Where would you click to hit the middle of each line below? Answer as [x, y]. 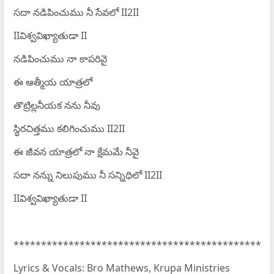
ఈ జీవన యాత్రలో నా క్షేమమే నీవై [76, 152]
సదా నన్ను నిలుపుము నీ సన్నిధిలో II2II [87, 175]
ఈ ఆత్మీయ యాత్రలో [53, 82]
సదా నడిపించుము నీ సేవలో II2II [76, 13]
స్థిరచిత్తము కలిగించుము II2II [69, 129]
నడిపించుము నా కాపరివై [60, 59]
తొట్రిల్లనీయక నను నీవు [57, 106]
